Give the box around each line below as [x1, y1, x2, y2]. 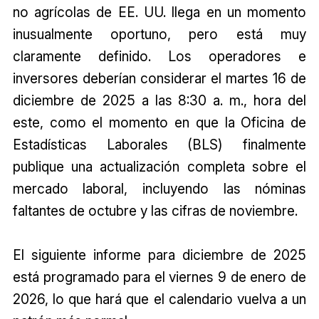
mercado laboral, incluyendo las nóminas [12, 180, 307, 198]
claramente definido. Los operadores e [12, 48, 307, 66]
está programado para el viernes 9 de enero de [12, 268, 307, 286]
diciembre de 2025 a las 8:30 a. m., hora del [12, 92, 307, 110]
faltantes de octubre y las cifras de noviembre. [12, 202, 298, 220]
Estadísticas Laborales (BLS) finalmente [12, 136, 307, 154]
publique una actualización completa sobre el [12, 158, 307, 176]
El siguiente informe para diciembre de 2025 [12, 246, 307, 264]
